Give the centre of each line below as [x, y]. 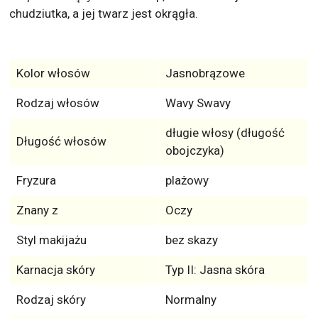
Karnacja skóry [55, 270]
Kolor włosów [53, 73]
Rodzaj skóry [51, 300]
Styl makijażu [51, 240]
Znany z [37, 210]
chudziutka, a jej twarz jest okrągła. [104, 14]
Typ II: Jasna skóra [215, 270]
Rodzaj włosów [57, 103]
